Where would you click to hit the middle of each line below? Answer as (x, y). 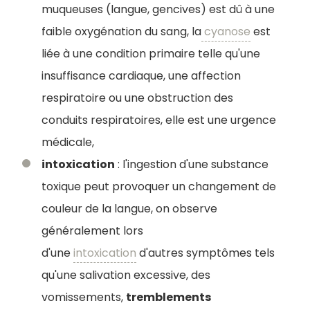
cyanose (226, 32)
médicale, (68, 143)
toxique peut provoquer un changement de (159, 187)
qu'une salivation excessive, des (126, 275)
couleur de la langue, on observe (129, 209)
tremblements (168, 298)
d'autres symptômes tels (206, 253)
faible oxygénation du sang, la (121, 32)
